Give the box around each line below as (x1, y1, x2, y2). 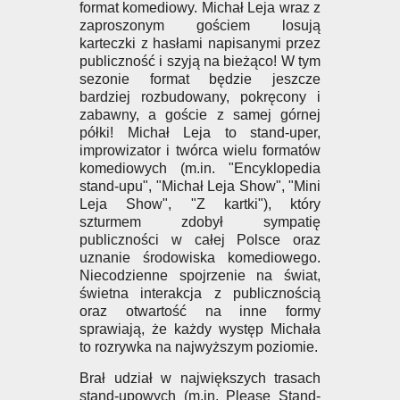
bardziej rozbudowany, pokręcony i (79, 89, 321, 104)
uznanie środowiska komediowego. (79, 250, 321, 265)
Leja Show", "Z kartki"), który (79, 196, 321, 212)
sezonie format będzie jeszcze (79, 71, 321, 87)
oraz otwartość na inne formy (79, 304, 321, 319)
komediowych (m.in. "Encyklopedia (79, 161, 321, 176)
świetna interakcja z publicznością (79, 286, 321, 301)
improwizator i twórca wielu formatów (79, 143, 321, 158)
